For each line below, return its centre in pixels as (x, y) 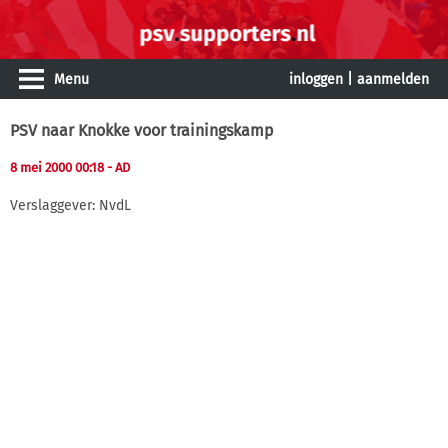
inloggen (316, 79)
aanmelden (393, 79)
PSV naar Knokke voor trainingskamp (142, 130)
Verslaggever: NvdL (70, 205)
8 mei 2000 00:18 (58, 167)
